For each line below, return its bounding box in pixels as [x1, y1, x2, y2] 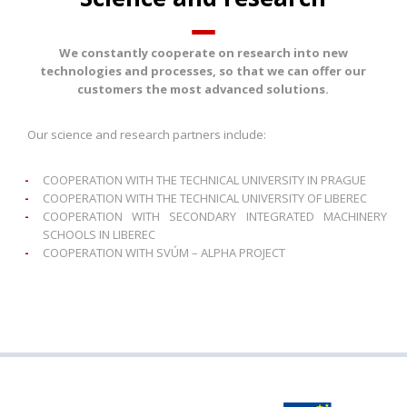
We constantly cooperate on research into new [58, 45, 348, 61]
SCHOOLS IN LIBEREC [43, 226, 156, 243]
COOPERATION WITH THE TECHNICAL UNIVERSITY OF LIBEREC [43, 190, 368, 206]
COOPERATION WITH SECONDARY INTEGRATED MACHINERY [43, 208, 387, 224]
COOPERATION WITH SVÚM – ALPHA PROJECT [43, 244, 286, 261]
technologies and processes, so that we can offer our [40, 63, 367, 79]
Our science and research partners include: [27, 126, 267, 143]
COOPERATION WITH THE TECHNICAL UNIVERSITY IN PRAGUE [43, 172, 367, 188]
